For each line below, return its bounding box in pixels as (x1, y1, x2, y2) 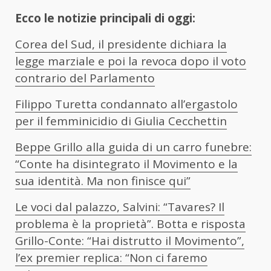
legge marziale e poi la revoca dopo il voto (15, 53, 246, 70)
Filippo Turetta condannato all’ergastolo (15, 96, 238, 113)
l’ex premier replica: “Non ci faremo (15, 250, 207, 266)
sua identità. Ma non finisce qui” (15, 173, 191, 189)
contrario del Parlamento (15, 70, 155, 87)
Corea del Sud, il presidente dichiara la (15, 36, 227, 53)
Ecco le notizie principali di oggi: (15, 10, 195, 27)
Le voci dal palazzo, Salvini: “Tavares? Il (15, 199, 224, 215)
